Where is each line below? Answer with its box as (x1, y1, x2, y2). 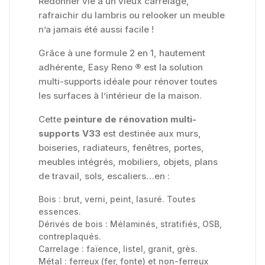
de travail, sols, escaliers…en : (38, 170, 170, 182)
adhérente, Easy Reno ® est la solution (38, 62, 203, 73)
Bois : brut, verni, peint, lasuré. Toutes (38, 194, 196, 205)
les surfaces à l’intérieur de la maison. (38, 90, 202, 102)
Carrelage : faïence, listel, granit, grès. (38, 244, 198, 254)
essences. (38, 206, 81, 217)
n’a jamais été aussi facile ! (38, 24, 154, 35)
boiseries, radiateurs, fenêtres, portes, (38, 142, 204, 154)
